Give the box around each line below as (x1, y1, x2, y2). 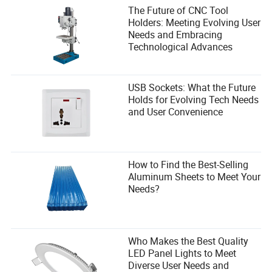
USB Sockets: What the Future (128, 81, 256, 95)
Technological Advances (128, 40, 233, 54)
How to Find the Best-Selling (128, 157, 249, 171)
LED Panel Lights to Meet (128, 246, 237, 260)
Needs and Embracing (128, 28, 223, 42)
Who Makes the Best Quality (128, 234, 249, 248)
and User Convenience (128, 105, 223, 119)
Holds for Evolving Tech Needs (128, 93, 259, 107)
